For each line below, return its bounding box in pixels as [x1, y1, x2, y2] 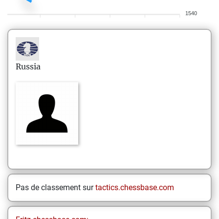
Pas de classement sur [16, 183, 95, 192]
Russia [16, 62, 41, 71]
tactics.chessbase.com [95, 183, 174, 192]
